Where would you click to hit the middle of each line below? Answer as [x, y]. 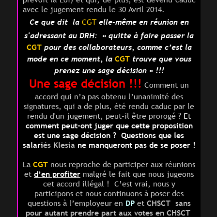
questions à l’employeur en [76, 203]
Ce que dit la [55, 22]
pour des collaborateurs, [88, 47]
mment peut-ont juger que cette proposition [113, 126]
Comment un [165, 85]
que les [170, 135]
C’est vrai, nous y [145, 184]
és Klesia [60, 145]
